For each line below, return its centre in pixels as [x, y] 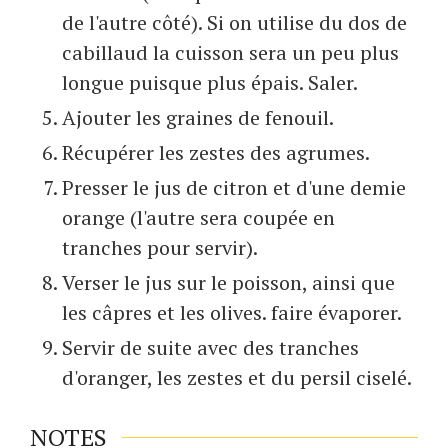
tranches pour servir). [160, 248]
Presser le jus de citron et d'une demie [234, 188]
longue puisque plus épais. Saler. [210, 83]
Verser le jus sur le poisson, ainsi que [228, 283]
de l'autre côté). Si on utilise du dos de [234, 23]
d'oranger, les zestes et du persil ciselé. [237, 378]
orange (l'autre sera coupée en [198, 218]
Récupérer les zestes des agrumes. [216, 153]
